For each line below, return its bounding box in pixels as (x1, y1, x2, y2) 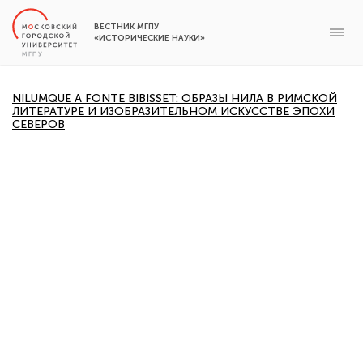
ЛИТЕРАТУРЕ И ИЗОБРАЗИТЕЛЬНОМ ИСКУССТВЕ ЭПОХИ (12, 105, 335, 118)
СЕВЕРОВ (12, 117, 65, 131)
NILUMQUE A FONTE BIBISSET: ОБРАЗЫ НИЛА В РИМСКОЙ (12, 92, 337, 105)
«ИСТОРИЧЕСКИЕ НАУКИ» (94, 33, 205, 43)
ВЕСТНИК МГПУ (94, 22, 159, 32)
